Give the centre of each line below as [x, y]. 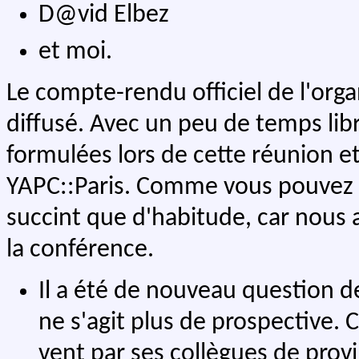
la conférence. [80, 250]
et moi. [75, 52]
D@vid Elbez [104, 16]
